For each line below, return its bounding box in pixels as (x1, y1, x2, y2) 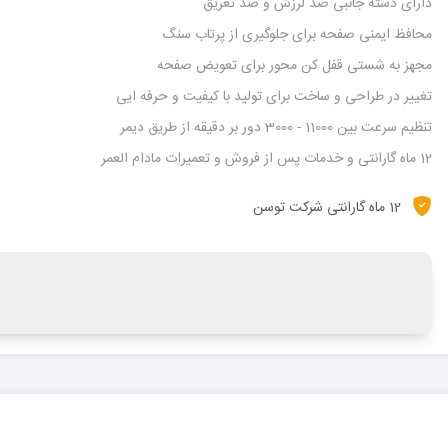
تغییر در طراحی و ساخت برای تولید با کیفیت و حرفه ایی (116, 85, 432, 109)
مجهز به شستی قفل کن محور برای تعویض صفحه (157, 54, 432, 78)
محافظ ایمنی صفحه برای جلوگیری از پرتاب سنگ (162, 23, 432, 47)
